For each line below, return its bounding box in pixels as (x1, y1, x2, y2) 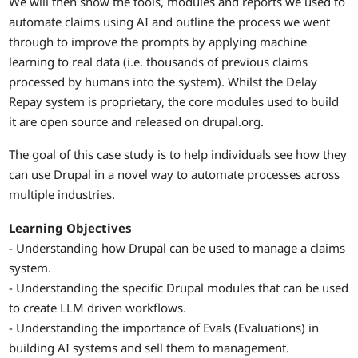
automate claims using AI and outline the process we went (9, 13, 331, 30)
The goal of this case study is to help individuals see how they (9, 146, 348, 163)
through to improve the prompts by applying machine (9, 33, 308, 50)
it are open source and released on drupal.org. (9, 113, 265, 129)
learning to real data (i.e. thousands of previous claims (9, 53, 308, 70)
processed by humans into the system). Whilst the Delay (9, 73, 318, 89)
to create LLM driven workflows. (9, 299, 187, 316)
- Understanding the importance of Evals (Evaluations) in (9, 319, 320, 336)
